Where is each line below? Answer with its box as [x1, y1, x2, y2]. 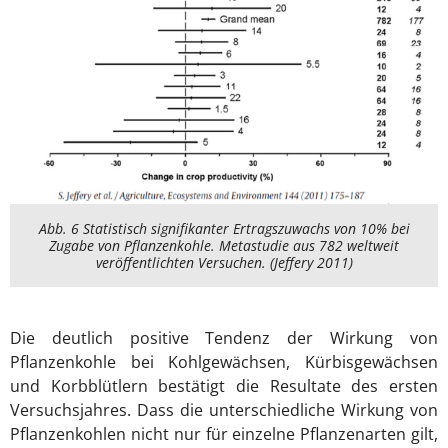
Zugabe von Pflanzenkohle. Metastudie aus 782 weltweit [49, 236, 399, 256]
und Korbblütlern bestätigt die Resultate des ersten [10, 375, 438, 398]
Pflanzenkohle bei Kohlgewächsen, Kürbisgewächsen [10, 351, 438, 374]
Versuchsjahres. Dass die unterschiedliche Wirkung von [10, 399, 438, 422]
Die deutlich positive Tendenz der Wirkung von [10, 327, 438, 350]
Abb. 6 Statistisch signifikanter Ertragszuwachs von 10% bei [38, 219, 410, 239]
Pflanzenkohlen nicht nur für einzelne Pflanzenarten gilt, [10, 423, 438, 446]
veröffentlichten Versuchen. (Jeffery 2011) [95, 253, 353, 273]
